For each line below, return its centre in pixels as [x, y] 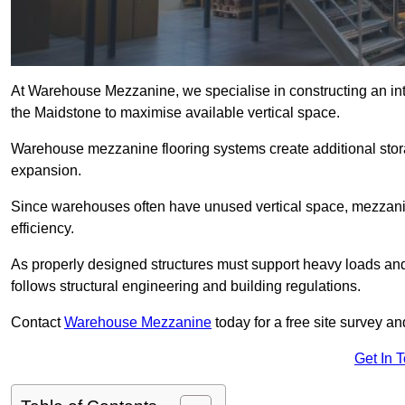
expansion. [46, 171]
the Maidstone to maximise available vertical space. [175, 113]
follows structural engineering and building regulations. [186, 287]
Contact [38, 323]
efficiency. [42, 229]
